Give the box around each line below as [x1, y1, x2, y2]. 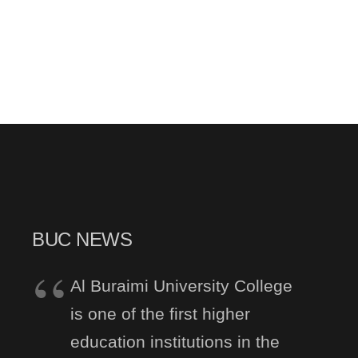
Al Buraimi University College [70, 276, 292, 295]
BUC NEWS [32, 229, 133, 250]
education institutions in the [70, 332, 280, 351]
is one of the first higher [70, 304, 250, 323]
